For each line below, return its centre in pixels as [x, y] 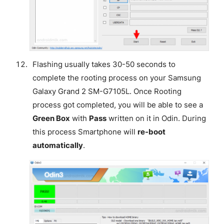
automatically [57, 146]
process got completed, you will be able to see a [117, 105]
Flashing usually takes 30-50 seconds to [104, 65]
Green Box [51, 119]
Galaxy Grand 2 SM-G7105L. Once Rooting [107, 92]
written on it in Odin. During [156, 119]
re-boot [151, 132]
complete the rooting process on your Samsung [116, 78]
